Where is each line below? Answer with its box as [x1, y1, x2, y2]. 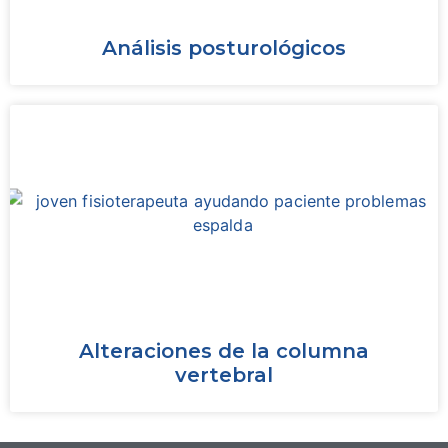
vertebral [175, 363, 273, 387]
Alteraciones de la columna [79, 339, 369, 363]
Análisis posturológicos [102, 36, 346, 60]
